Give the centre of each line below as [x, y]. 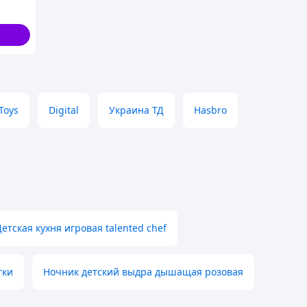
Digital [64, 110]
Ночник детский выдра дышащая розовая [143, 272]
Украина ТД [136, 110]
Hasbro [210, 110]
